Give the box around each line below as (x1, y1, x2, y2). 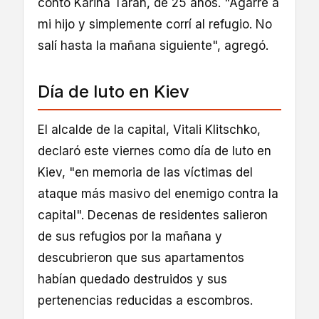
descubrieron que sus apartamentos (38, 250, 244, 265)
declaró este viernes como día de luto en (38, 143, 271, 158)
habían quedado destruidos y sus (38, 271, 227, 286)
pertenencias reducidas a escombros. (38, 293, 253, 308)
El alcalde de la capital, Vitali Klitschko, (38, 122, 261, 137)
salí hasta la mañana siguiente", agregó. (38, 38, 268, 53)
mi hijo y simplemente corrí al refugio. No (38, 16, 272, 31)
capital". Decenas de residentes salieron (38, 207, 268, 222)
